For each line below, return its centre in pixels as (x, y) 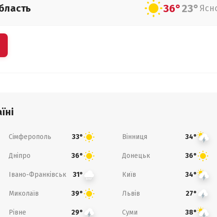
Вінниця (135, 137)
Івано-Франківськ (37, 174)
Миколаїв (23, 193)
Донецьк (136, 155)
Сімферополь (30, 137)
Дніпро (19, 155)
